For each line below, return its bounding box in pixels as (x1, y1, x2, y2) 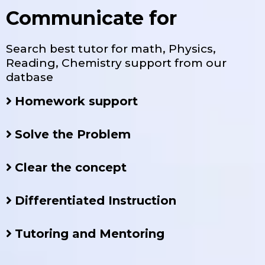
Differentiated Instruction (15, 193, 176, 208)
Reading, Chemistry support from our (6, 56, 227, 70)
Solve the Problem (15, 127, 131, 141)
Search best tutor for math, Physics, (6, 41, 216, 56)
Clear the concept (15, 160, 127, 174)
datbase (6, 70, 53, 84)
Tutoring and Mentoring (15, 226, 164, 241)
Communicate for (6, 6, 177, 30)
